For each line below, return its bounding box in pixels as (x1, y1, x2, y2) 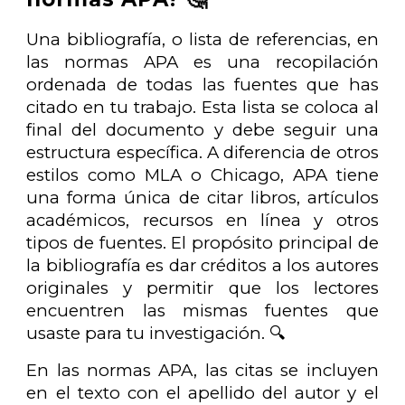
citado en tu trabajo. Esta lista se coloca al (26, 96, 379, 118)
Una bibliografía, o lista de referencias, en (26, 28, 379, 50)
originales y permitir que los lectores (26, 277, 379, 298)
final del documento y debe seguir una (26, 118, 379, 140)
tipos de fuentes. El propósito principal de (26, 231, 379, 253)
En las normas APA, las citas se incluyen (26, 359, 379, 381)
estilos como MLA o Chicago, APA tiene (26, 164, 379, 185)
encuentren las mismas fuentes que (26, 299, 379, 321)
